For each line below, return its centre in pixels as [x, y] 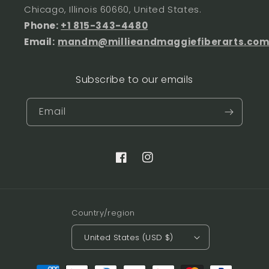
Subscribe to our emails [134, 80]
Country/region [103, 213]
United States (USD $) [129, 237]
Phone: [43, 26]
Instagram [166, 164]
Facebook [138, 164]
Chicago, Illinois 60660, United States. [113, 9]
